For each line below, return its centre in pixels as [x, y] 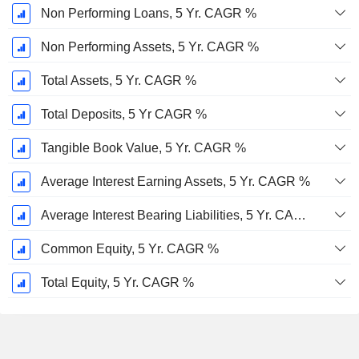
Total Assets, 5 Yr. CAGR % [118, 81]
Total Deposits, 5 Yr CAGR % [123, 115]
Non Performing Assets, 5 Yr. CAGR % [149, 47]
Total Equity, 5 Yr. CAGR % [117, 283]
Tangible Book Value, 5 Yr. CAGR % [143, 148]
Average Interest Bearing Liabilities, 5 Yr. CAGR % [299, 216]
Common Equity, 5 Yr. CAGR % [129, 249]
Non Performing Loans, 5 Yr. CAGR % [148, 14]
